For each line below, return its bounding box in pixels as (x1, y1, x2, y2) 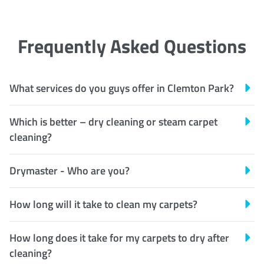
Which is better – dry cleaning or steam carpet (9, 113, 217, 130)
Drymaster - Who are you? (9, 162, 130, 179)
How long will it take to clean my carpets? (9, 196, 197, 212)
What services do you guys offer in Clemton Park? (9, 80, 234, 96)
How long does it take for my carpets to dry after (9, 229, 229, 246)
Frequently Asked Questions (18, 31, 246, 60)
